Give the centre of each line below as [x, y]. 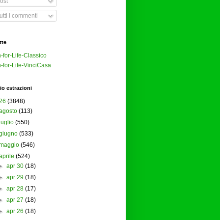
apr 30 [15, 166]
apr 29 [15, 178]
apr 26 [15, 211]
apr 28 [15, 189]
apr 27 [15, 200]
